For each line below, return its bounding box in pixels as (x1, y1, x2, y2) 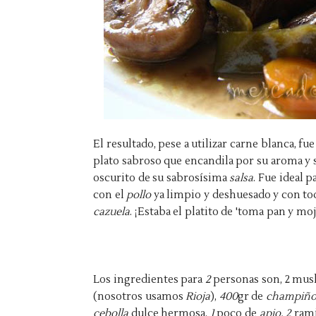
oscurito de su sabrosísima (93, 171, 230, 185)
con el (93, 188, 127, 202)
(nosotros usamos (93, 290, 186, 303)
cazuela (93, 205, 130, 219)
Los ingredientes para (93, 273, 205, 286)
